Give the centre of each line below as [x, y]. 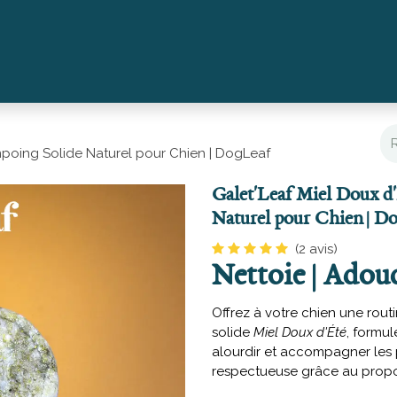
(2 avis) [316, 249]
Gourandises [94, 51]
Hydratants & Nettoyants [238, 51]
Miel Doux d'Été [300, 332]
